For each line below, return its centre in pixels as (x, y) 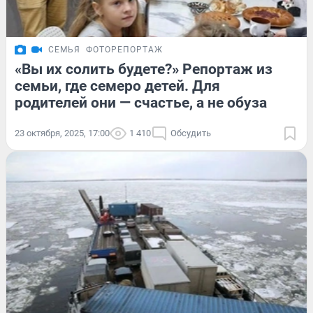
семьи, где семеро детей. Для (117, 86)
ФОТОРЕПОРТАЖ (124, 49)
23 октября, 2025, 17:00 (62, 133)
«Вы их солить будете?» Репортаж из (144, 69)
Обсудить (191, 133)
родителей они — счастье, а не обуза (141, 102)
